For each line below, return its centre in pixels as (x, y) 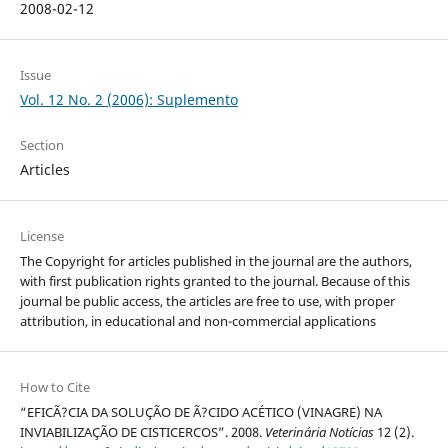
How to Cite (54, 387)
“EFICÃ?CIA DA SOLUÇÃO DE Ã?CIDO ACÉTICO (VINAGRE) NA (200, 412)
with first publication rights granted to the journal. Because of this (214, 281)
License (41, 236)
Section (41, 145)
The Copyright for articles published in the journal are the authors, (215, 261)
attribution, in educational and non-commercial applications (197, 321)
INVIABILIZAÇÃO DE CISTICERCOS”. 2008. (142, 432)
